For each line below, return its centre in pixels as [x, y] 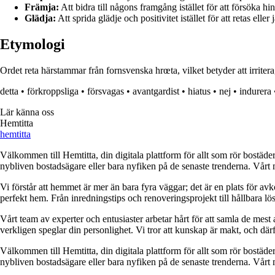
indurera [255, 91]
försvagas [106, 91]
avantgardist [156, 91]
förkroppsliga [53, 91]
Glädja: [40, 18]
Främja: [42, 7]
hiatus [199, 91]
